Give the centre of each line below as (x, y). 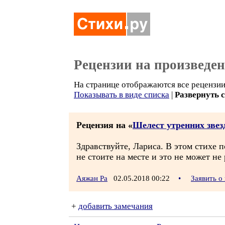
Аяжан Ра (92, 178)
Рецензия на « (104, 125)
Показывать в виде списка (122, 95)
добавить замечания (116, 206)
